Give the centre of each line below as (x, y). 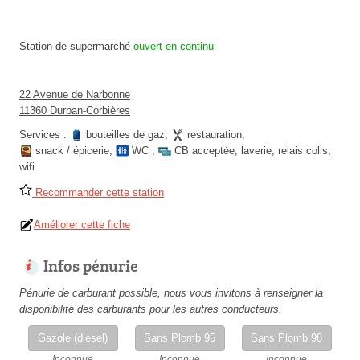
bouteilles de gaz (125, 135)
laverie (256, 151)
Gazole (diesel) (73, 338)
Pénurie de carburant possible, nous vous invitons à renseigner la (171, 293)
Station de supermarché (75, 46)
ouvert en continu (174, 46)
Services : (45, 135)
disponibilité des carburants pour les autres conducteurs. (151, 309)
